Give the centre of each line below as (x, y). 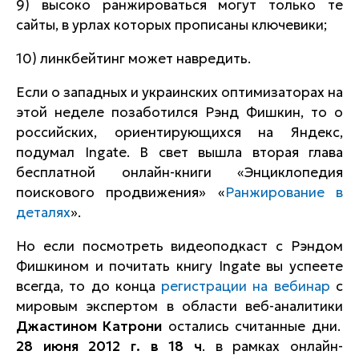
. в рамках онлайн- (272, 346)
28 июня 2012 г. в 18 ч (109, 346)
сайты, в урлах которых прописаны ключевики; (171, 25)
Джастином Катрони (89, 326)
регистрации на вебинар (246, 286)
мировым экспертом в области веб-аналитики (179, 306)
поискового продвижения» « (121, 192)
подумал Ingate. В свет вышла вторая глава (179, 152)
